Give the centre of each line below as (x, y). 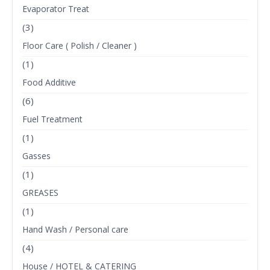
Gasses (36, 156)
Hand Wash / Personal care (75, 230)
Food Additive (49, 83)
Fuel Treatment (52, 119)
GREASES (40, 193)
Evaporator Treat (56, 9)
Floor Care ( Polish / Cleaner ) (80, 46)
